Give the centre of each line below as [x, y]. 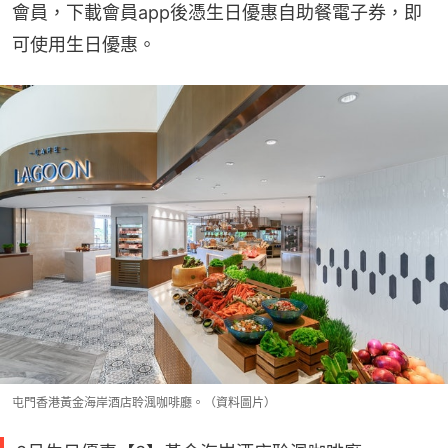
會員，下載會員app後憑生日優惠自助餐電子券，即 [217, 13]
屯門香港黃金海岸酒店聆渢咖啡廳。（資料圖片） [144, 403]
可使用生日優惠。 [84, 45]
